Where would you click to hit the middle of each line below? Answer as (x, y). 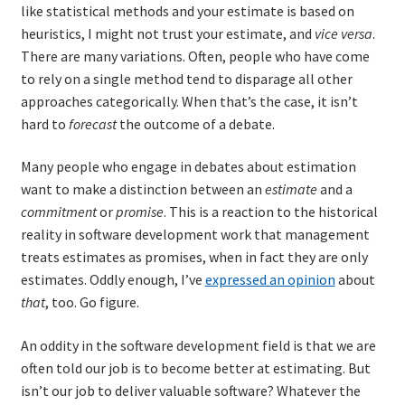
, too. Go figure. (92, 302)
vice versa (343, 33)
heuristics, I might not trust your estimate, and (167, 33)
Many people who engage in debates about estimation (188, 167)
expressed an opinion (270, 280)
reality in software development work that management (195, 235)
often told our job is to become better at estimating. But (195, 368)
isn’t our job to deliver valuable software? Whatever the (190, 391)
